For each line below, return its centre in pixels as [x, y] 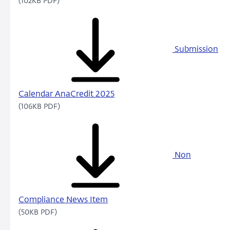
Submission [195, 50]
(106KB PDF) [39, 107]
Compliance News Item [63, 200]
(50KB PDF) [38, 213]
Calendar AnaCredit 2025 [66, 95]
